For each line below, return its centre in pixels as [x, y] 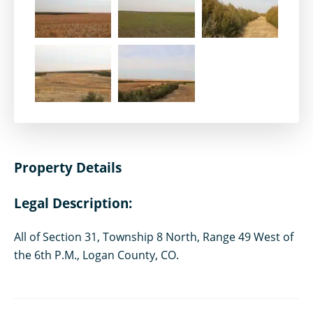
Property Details [68, 167]
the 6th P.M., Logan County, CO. [96, 255]
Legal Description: [73, 203]
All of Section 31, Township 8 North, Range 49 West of [154, 236]
